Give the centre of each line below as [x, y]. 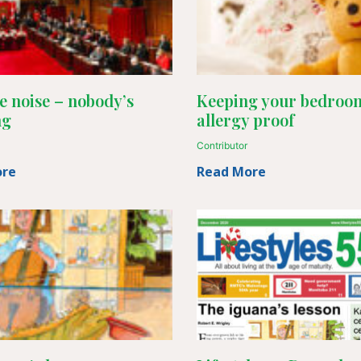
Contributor [222, 146]
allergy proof [245, 120]
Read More [231, 172]
